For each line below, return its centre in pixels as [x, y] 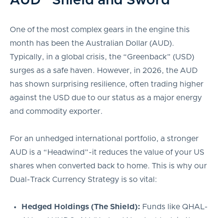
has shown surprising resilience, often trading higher [107, 84]
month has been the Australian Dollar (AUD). [92, 43]
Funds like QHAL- [174, 207]
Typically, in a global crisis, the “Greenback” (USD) [102, 57]
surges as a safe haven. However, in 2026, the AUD [104, 70]
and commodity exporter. [56, 111]
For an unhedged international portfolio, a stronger [104, 138]
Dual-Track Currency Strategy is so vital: [83, 179]
